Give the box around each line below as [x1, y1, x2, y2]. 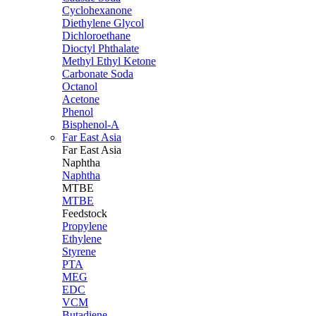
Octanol [62, 80, 97, 93]
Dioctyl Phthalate [62, 42, 139, 55]
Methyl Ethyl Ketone [62, 55, 156, 68]
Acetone [62, 93, 99, 106]
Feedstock [62, 207, 107, 220]
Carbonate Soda [62, 68, 133, 80]
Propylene [62, 220, 107, 233]
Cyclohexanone [62, 4, 132, 17]
